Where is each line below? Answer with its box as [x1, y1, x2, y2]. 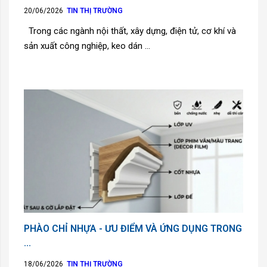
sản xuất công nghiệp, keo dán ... [24, 40, 150, 51]
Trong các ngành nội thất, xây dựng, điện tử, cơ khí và [24, 25, 236, 36]
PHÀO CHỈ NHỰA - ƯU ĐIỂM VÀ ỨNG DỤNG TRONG [24, 222, 242, 234]
